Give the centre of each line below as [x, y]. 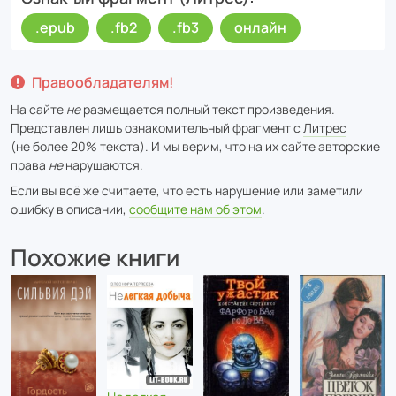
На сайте [38, 109]
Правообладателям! [103, 82]
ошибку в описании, [70, 209]
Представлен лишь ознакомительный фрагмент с [157, 127]
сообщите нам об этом [195, 209]
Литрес [325, 127]
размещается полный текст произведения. [208, 109]
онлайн [260, 27]
